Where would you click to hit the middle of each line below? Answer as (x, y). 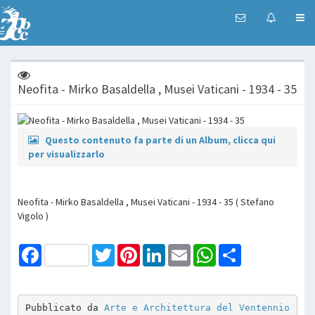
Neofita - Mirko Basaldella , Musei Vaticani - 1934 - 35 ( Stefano (146, 201)
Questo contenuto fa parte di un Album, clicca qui (160, 140)
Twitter (130, 249)
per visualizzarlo (66, 154)
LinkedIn (182, 249)
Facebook (63, 249)
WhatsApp (237, 249)
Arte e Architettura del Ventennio (197, 308)
